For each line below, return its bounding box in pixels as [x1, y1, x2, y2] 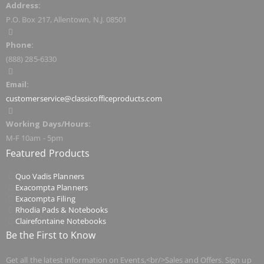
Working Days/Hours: [6, 118, 91, 129]
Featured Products [6, 146, 90, 160]
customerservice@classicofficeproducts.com [6, 93, 162, 104]
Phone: [6, 39, 34, 50]
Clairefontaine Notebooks [15, 215, 107, 226]
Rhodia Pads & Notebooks [15, 204, 108, 215]
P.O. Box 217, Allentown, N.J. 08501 [6, 14, 127, 25]
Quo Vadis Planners [15, 170, 84, 181]
